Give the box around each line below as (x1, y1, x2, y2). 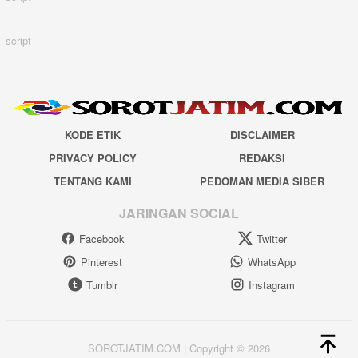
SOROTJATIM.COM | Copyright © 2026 (88, 340, 270, 356)
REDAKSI (239, 150, 286, 166)
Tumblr (86, 276, 117, 292)
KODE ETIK (64, 127, 121, 143)
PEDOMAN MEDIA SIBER (200, 173, 325, 189)
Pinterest (81, 253, 122, 269)
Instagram (248, 276, 295, 292)
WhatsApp (247, 253, 296, 269)
